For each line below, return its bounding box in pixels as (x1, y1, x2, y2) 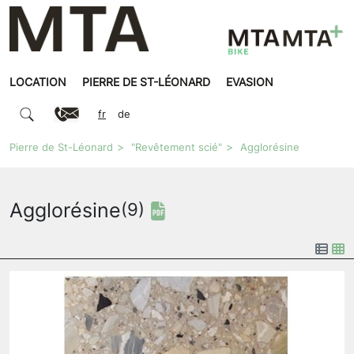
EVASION (226, 75, 273, 89)
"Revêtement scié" (131, 141, 222, 154)
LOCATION (9, 75, 66, 89)
